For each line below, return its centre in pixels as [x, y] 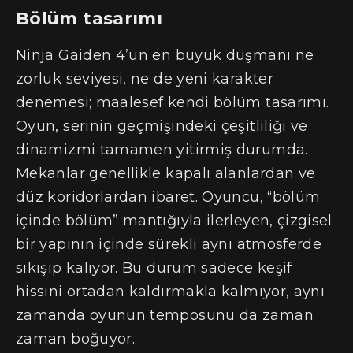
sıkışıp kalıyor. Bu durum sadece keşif [154, 268]
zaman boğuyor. [76, 339]
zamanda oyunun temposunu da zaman [165, 316]
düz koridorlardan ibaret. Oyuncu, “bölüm [168, 197]
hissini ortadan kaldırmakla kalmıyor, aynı [171, 292]
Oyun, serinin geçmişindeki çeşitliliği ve [162, 126]
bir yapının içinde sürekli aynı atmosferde [169, 245]
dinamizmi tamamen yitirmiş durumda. [162, 150]
